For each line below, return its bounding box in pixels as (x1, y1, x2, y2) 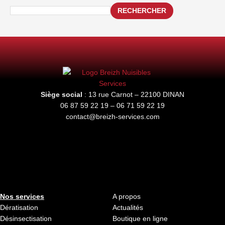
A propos (113, 192, 141, 200)
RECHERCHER (118, 7, 166, 15)
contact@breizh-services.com (65, 113, 160, 121)
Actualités (113, 203, 143, 211)
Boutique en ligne (113, 214, 168, 222)
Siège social (41, 90, 82, 99)
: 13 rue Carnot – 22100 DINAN (82, 90, 184, 99)
